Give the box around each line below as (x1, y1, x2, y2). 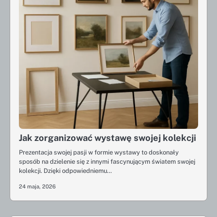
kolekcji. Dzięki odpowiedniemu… (19, 167, 112, 174)
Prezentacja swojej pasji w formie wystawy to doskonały (19, 149, 179, 156)
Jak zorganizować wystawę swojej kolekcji (19, 133, 196, 143)
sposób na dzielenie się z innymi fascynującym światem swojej (19, 158, 195, 165)
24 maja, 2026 (19, 183, 56, 190)
